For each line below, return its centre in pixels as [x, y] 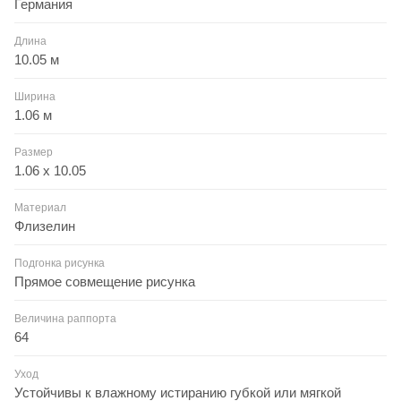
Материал [40, 207]
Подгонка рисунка [60, 263]
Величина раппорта [65, 318]
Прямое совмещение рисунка [105, 281]
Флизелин [45, 226]
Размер [34, 152]
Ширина [35, 96]
